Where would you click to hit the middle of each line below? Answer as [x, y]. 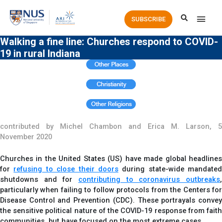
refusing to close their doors [66, 169]
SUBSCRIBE [148, 19]
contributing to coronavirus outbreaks [149, 180]
